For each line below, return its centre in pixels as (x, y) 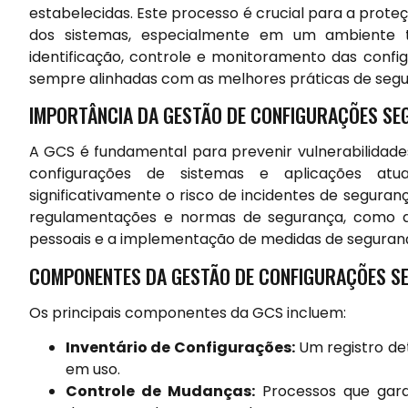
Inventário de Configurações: (180, 348)
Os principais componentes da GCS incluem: (188, 312)
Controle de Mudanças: (161, 392)
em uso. (93, 370)
